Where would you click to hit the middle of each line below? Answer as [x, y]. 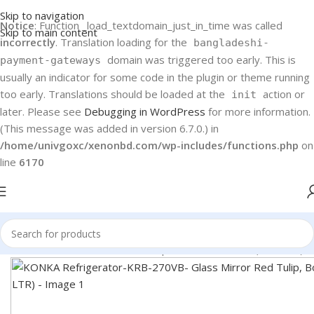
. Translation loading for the [123, 42]
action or [282, 94]
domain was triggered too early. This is [200, 60]
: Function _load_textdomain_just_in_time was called [158, 25]
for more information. [258, 111]
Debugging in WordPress [145, 111]
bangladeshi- [231, 43]
